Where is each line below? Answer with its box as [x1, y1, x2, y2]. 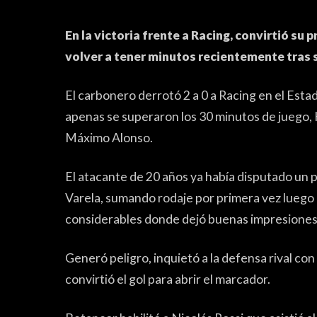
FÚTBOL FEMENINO [78, 139, 176, 161]
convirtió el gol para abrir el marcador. [65, 272, 270, 287]
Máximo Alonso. [65, 130, 153, 146]
